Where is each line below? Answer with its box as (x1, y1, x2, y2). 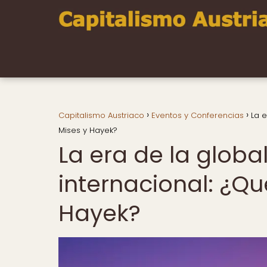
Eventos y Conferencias (151, 110, 244, 121)
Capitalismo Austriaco (58, 110, 144, 121)
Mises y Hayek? (58, 125, 117, 136)
